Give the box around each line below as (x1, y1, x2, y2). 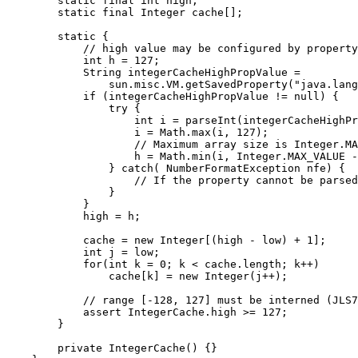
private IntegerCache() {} (6, 342, 217, 354)
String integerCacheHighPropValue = (6, 66, 300, 78)
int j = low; (6, 246, 160, 258)
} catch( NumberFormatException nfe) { (6, 162, 345, 174)
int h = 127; (6, 54, 160, 66)
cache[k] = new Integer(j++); (6, 270, 288, 282)
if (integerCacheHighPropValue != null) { (6, 90, 339, 102)
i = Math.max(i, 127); (6, 126, 268, 138)
